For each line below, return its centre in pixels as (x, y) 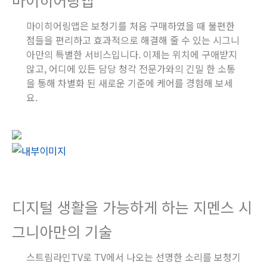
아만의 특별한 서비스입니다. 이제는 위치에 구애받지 (132, 54)
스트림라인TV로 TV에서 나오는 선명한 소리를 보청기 (133, 257)
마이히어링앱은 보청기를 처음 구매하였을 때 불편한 (131, 25)
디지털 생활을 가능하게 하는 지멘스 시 (132, 207)
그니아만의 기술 (62, 231)
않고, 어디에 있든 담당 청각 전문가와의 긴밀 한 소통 (131, 68)
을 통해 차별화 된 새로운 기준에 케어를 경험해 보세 (130, 83)
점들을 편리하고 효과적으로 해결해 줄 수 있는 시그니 (133, 40)
